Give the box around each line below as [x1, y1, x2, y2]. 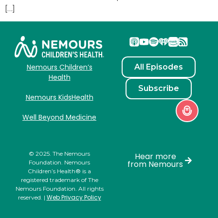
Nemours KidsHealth [25, 92, 93, 103]
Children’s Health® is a [28, 167, 91, 175]
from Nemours [127, 159, 183, 170]
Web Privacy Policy [46, 193, 101, 202]
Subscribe [138, 83, 179, 93]
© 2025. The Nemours [29, 150, 90, 158]
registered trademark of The [20, 176, 98, 184]
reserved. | [18, 194, 47, 201]
